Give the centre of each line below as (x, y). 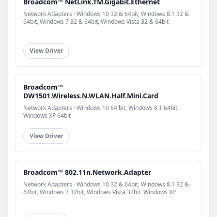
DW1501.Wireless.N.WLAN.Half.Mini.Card (91, 96)
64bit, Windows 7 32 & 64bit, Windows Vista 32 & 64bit (96, 22)
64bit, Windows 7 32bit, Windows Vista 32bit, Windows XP (100, 192)
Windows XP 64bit (47, 116)
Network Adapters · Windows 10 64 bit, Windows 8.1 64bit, (101, 108)
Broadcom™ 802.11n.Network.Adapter (87, 172)
